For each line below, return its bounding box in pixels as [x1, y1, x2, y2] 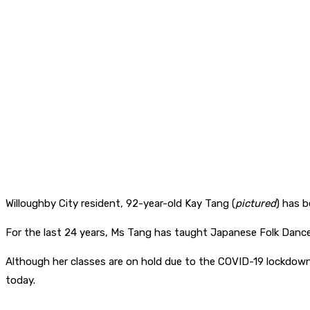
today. [6, 274, 35, 287]
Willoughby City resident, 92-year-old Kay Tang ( [6, 197, 235, 210]
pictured [235, 197, 276, 210]
